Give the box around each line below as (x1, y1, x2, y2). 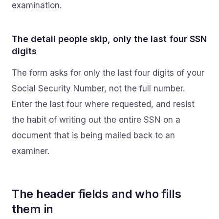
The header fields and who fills (12, 187, 181, 201)
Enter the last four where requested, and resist (12, 99, 195, 109)
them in (12, 202, 53, 216)
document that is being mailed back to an (12, 131, 175, 140)
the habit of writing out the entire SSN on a (12, 115, 180, 125)
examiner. (12, 146, 49, 156)
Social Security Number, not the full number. (12, 84, 185, 93)
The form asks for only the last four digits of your (12, 68, 204, 78)
